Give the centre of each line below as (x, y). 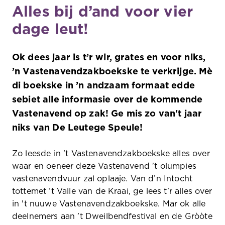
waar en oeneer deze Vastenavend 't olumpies (104, 166)
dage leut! (50, 30)
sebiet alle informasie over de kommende (107, 100)
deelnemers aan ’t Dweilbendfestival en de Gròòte (112, 216)
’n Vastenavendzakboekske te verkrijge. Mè (113, 72)
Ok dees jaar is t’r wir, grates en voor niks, (109, 58)
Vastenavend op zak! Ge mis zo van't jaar (107, 114)
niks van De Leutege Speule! (78, 128)
